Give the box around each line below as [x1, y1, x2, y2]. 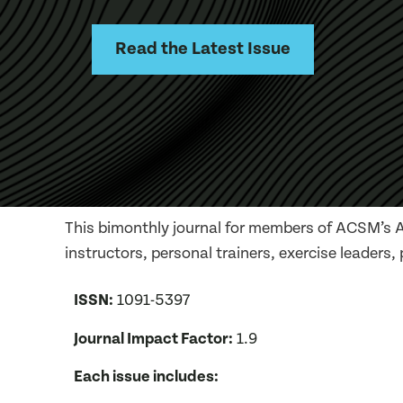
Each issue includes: [74, 366, 219, 386]
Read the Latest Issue [115, 38, 291, 59]
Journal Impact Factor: [74, 328, 233, 348]
